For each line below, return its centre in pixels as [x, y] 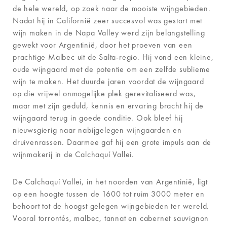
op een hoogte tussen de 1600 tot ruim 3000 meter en [109, 194]
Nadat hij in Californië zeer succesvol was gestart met [108, 20]
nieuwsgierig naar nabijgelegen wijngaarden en [97, 130]
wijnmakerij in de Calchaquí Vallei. [74, 154]
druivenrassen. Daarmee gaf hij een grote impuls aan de [112, 142]
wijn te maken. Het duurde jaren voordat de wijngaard [108, 81]
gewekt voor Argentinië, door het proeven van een [103, 45]
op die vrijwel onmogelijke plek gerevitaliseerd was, [104, 93]
